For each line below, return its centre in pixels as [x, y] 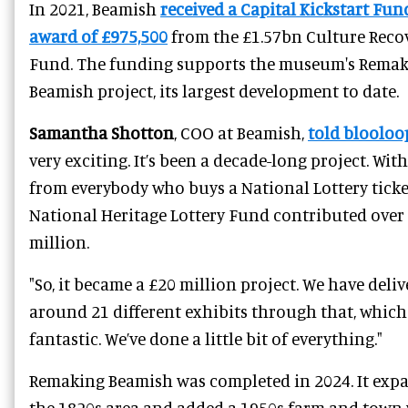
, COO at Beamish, [241, 132]
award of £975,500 [98, 36]
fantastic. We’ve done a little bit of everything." [206, 338]
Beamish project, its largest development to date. [214, 90]
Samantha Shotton [102, 132]
